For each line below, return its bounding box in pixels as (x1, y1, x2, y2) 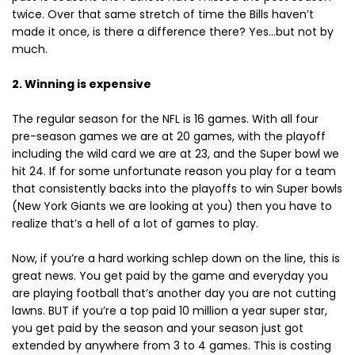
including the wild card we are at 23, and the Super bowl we (12, 146, 339, 162)
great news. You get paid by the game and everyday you (12, 268, 328, 284)
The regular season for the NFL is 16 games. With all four (12, 111, 319, 128)
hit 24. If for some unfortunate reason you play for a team (12, 163, 336, 180)
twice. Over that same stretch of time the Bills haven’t (12, 6, 314, 23)
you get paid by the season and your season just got (12, 320, 303, 337)
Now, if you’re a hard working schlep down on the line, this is (12, 250, 340, 267)
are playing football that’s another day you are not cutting (12, 285, 336, 302)
